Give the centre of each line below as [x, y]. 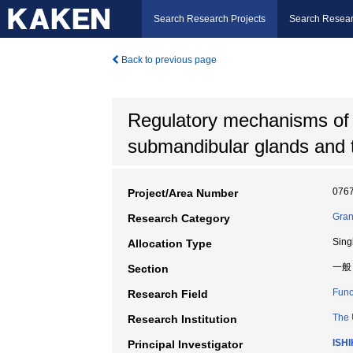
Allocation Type [170, 243]
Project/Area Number [183, 193]
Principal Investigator [185, 344]
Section [148, 269]
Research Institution [182, 319]
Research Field [168, 294]
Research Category [179, 218]
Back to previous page [168, 60]
